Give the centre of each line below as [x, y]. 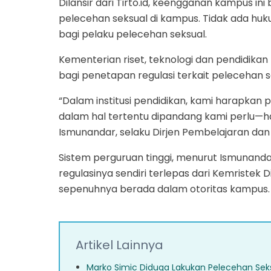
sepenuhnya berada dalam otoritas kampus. [164, 189]
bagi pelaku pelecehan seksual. [133, 34]
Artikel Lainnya [119, 245]
